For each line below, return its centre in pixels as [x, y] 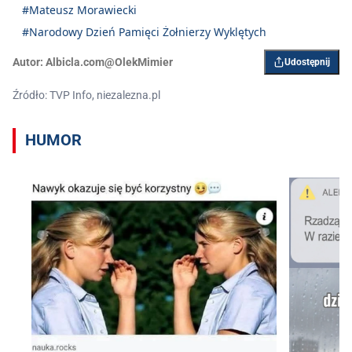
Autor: [28, 62]
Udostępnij [307, 62]
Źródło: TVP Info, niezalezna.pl [86, 95]
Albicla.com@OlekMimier [109, 62]
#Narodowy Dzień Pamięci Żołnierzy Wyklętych [144, 31]
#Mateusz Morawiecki [79, 9]
